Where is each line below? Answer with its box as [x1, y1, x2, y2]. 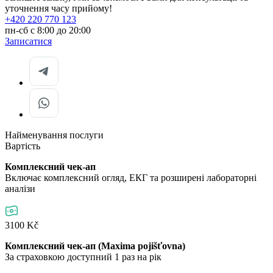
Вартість [5, 141, 40, 152]
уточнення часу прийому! [5, 3, 112, 14]
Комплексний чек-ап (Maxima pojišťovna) [5, 241, 185, 252]
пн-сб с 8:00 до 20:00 [5, 25, 91, 36]
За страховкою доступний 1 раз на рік [5, 252, 161, 263]
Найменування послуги [5, 130, 104, 141]
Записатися [5, 36, 52, 47]
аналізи [5, 183, 35, 194]
